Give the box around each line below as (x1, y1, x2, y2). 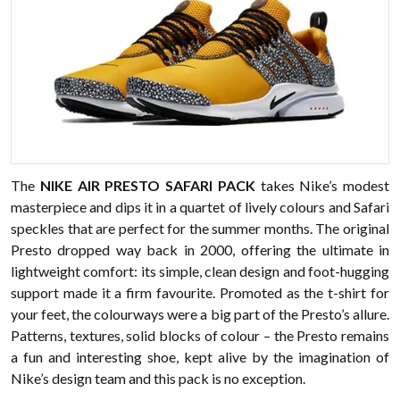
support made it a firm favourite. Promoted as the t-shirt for (11, 284, 389, 301)
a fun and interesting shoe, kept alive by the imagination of (11, 348, 389, 365)
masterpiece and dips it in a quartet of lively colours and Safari (11, 198, 389, 215)
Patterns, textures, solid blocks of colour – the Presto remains (11, 327, 389, 344)
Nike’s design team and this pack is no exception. (11, 370, 305, 387)
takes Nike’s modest (254, 177, 389, 194)
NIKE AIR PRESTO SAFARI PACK (39, 177, 255, 194)
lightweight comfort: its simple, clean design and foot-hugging (11, 262, 389, 279)
